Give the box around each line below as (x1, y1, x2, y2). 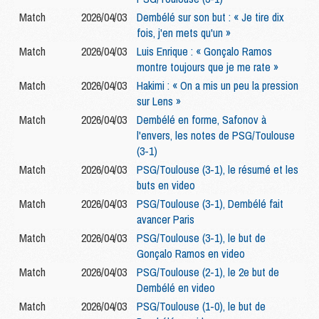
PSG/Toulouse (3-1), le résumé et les (137, 162, 298, 178)
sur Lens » (137, 93, 181, 110)
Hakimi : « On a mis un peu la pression (137, 78, 298, 94)
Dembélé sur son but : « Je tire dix (137, 9, 284, 26)
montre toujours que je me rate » (137, 59, 278, 75)
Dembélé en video (137, 280, 215, 296)
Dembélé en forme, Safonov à (137, 112, 266, 128)
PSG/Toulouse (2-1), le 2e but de (137, 264, 279, 281)
